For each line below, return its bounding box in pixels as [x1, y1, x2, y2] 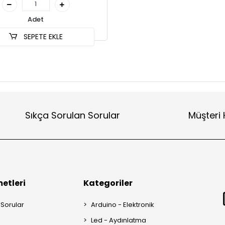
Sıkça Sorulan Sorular [25, 109, 120, 122]
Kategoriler [83, 177, 133, 189]
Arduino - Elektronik [91, 199, 155, 209]
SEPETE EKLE [21, 31, 63, 42]
